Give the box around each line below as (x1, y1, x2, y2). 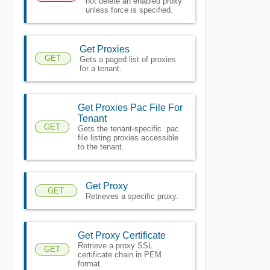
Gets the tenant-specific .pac (77, 124, 179, 133)
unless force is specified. (85, 5, 173, 14)
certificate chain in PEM (77, 250, 162, 259)
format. (77, 259, 102, 268)
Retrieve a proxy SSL (77, 240, 152, 250)
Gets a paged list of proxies (79, 54, 176, 64)
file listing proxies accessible (77, 133, 178, 142)
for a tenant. (79, 63, 122, 73)
